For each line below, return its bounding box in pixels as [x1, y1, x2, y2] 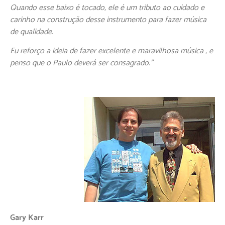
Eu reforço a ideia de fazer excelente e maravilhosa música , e [10, 44, 213, 58]
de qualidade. [10, 25, 53, 39]
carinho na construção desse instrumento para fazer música [10, 13, 206, 27]
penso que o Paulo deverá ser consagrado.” [10, 56, 153, 70]
